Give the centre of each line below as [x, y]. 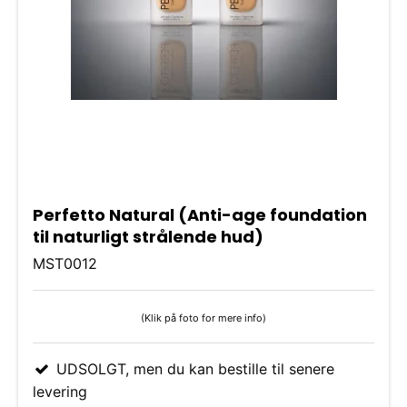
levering [60, 391]
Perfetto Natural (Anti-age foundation [200, 215]
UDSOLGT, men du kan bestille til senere [193, 368]
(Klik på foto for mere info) [203, 318]
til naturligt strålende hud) [148, 237]
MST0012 [65, 263]
